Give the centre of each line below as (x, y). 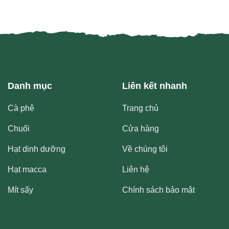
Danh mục (30, 86)
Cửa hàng (141, 129)
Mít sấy (20, 190)
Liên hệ (136, 170)
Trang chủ (140, 108)
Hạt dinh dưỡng (37, 149)
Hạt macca (27, 170)
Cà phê (21, 108)
